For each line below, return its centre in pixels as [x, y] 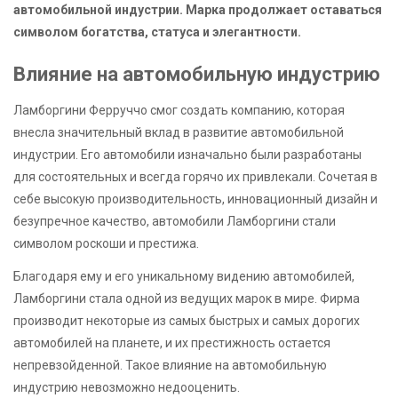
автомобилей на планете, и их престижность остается [172, 342]
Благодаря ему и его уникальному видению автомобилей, [184, 276]
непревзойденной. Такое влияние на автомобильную [170, 365]
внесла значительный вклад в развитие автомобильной [179, 133]
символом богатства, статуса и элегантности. [157, 32]
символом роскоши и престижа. [106, 244]
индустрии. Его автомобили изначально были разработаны [187, 155]
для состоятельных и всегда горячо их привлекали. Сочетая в [195, 177]
